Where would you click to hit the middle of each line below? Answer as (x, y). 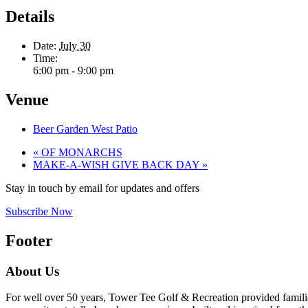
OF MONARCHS (80, 152)
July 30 (75, 45)
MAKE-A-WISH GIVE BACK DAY (118, 164)
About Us (32, 271)
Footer (29, 240)
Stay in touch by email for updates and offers (102, 188)
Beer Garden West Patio (85, 129)
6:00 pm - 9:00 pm (73, 70)
